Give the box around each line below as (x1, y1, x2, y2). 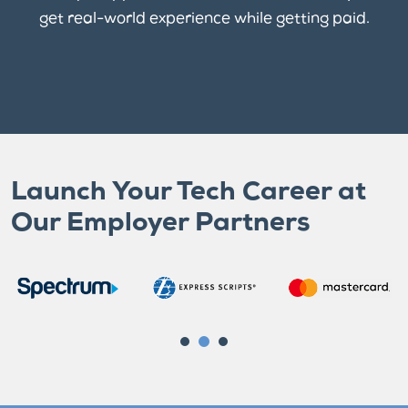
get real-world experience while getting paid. (38, 11, 370, 27)
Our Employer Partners (11, 210, 310, 238)
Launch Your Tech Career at (11, 179, 366, 207)
